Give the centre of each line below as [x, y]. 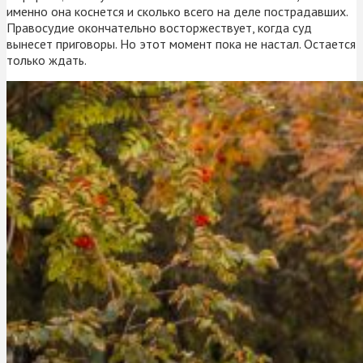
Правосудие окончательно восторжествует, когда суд [159, 27]
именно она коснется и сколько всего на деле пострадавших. [177, 11]
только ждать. [47, 60]
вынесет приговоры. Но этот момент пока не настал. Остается [181, 43]
